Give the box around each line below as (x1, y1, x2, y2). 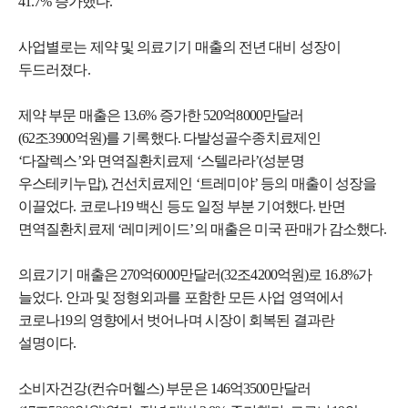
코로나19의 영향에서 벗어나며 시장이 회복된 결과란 (18, 311, 334, 328)
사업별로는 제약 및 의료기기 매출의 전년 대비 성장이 (18, 38, 341, 55)
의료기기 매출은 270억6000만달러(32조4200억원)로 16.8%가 (18, 266, 372, 282)
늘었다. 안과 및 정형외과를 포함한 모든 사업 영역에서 (18, 289, 344, 305)
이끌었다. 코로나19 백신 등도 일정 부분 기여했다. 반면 (18, 198, 346, 214)
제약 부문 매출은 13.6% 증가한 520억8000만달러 (18, 107, 304, 123)
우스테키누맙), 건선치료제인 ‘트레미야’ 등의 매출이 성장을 (18, 175, 377, 191)
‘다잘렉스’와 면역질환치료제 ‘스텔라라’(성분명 (18, 152, 304, 168)
